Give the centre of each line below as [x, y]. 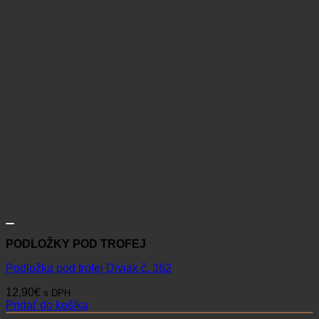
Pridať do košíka [47, 305]
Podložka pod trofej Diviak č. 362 [89, 268]
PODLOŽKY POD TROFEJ [76, 244]
